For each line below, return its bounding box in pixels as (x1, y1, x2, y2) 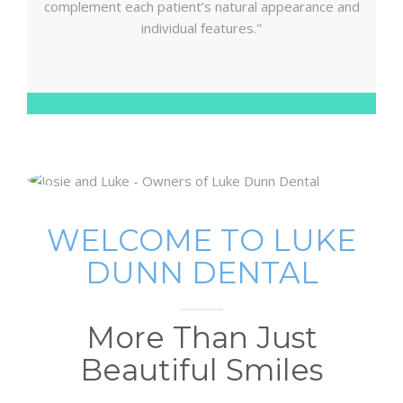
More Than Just (85, 318, 318, 355)
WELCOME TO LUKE (47, 221, 356, 258)
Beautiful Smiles (80, 351, 323, 388)
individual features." (141, 19, 262, 37)
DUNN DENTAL (85, 254, 318, 291)
